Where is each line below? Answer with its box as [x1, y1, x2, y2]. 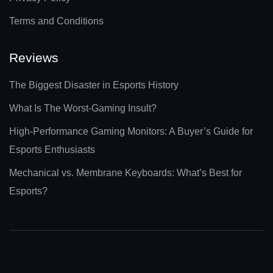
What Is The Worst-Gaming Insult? [9, 103, 157, 114]
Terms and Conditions [9, 16, 104, 27]
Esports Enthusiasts [9, 144, 95, 155]
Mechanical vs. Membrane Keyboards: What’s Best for [9, 168, 242, 179]
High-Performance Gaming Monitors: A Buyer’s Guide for [9, 126, 253, 137]
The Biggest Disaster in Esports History [9, 80, 179, 91]
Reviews [9, 51, 58, 65]
